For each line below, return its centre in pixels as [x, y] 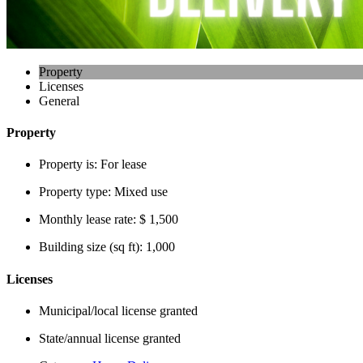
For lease [124, 164]
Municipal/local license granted [118, 310]
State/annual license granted [110, 338]
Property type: [77, 192]
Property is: [70, 164]
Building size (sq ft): [92, 247]
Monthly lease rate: [89, 220]
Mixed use [141, 192]
